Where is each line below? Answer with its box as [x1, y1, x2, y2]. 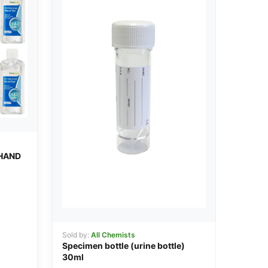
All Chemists [90, 230, 135, 240]
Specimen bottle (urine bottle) [62, 240, 185, 251]
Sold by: [62, 230, 91, 240]
